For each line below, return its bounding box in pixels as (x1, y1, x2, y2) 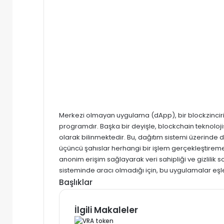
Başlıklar (59, 176, 92, 187)
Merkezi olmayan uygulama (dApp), (59, 110, 176, 120)
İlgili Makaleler (74, 203, 138, 216)
